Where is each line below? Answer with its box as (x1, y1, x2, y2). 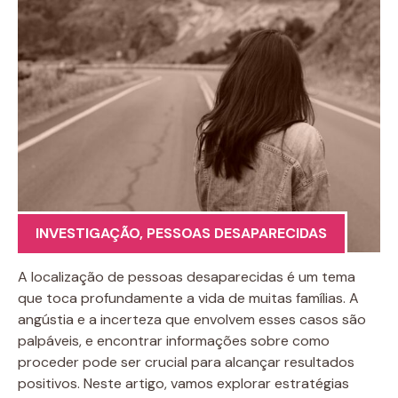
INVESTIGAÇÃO (36, 223, 139, 243)
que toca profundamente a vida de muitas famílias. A (18, 288, 359, 307)
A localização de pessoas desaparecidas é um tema (18, 267, 355, 286)
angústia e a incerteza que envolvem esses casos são (18, 309, 366, 329)
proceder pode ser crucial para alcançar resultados (18, 352, 354, 371)
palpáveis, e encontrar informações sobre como (18, 330, 330, 350)
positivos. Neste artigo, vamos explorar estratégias (18, 373, 349, 393)
